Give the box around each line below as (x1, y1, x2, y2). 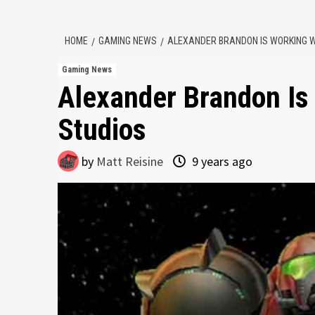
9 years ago (189, 153, 252, 169)
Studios (58, 112, 146, 147)
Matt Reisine (96, 153, 163, 169)
